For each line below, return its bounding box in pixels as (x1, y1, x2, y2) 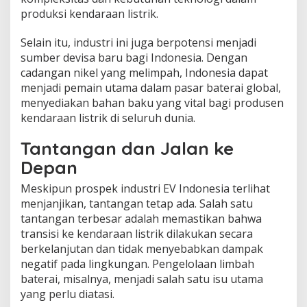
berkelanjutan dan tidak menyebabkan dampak (21, 241, 263, 256)
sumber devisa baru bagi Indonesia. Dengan (21, 49, 247, 65)
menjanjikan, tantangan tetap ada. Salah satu (21, 195, 253, 211)
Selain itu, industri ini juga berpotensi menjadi (21, 34, 256, 50)
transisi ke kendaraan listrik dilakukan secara (21, 225, 253, 241)
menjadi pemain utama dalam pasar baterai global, (21, 79, 281, 95)
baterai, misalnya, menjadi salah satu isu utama (21, 271, 263, 286)
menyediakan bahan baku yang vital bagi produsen (21, 95, 284, 110)
